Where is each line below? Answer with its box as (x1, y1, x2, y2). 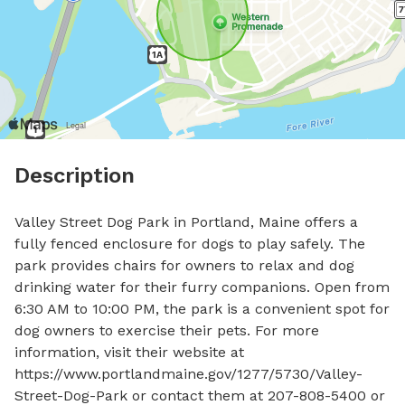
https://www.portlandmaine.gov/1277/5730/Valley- (14, 365, 363, 382)
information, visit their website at (14, 344, 244, 361)
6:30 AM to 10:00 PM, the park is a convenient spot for (14, 300, 390, 317)
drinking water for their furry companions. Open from (14, 278, 390, 296)
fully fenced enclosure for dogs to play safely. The (14, 235, 365, 252)
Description (14, 163, 135, 188)
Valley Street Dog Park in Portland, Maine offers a (14, 213, 358, 231)
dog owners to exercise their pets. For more (14, 322, 319, 339)
